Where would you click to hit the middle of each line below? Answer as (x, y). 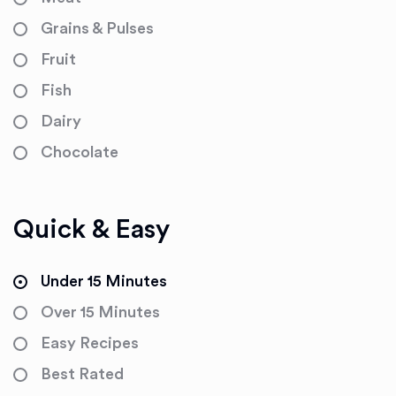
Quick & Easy (91, 230)
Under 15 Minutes (104, 281)
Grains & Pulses (97, 28)
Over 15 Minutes (100, 312)
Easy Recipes (90, 343)
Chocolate (80, 152)
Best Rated (82, 374)
